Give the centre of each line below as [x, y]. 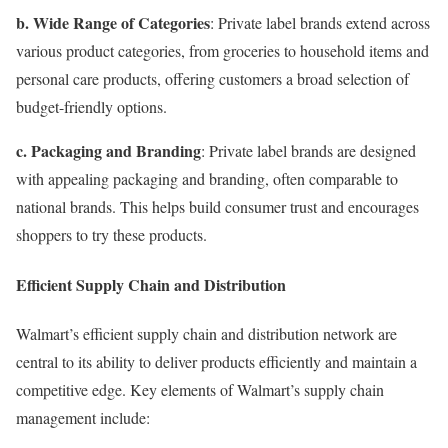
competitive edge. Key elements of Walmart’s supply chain [200, 389]
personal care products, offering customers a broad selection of [212, 79]
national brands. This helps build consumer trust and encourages [217, 207]
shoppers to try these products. [111, 235]
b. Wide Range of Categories [113, 23]
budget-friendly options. [91, 107]
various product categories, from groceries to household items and [222, 51]
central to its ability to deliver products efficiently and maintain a [216, 361]
